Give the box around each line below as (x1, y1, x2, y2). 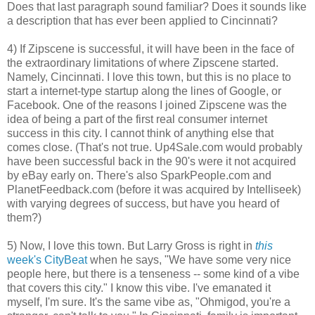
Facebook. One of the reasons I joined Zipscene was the (7, 99, 287, 112)
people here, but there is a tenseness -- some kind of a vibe (7, 268, 300, 281)
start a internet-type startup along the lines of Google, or (7, 85, 281, 98)
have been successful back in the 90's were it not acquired (7, 155, 296, 168)
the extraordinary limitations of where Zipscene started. (7, 57, 278, 70)
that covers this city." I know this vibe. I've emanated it (7, 282, 271, 295)
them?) (7, 212, 41, 224)
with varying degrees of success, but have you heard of (7, 198, 279, 210)
